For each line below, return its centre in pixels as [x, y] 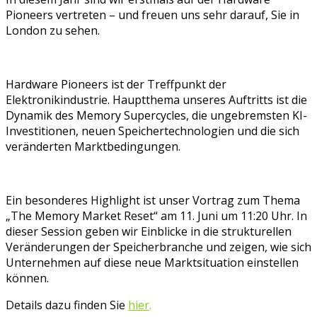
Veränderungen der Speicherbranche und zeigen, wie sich [158, 247]
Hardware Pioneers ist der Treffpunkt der [116, 85]
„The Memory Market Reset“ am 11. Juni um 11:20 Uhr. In [156, 216]
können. [27, 278]
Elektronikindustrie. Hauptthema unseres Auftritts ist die [156, 100]
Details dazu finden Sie [67, 305]
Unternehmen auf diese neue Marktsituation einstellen [152, 263]
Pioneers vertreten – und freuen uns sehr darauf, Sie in [152, 15]
